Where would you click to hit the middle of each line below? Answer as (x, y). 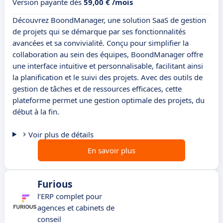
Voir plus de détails (61, 135)
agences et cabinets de (76, 208)
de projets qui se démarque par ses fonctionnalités (99, 32)
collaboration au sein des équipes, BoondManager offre (108, 55)
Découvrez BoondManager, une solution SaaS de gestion (109, 20)
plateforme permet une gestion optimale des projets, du (109, 100)
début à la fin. (36, 112)
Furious (55, 184)
